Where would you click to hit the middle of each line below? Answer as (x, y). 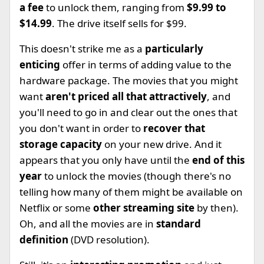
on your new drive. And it (163, 144)
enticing (41, 65)
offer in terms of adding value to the (147, 65)
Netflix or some (56, 208)
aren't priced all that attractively (126, 96)
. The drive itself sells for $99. (119, 23)
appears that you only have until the (106, 160)
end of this (218, 160)
